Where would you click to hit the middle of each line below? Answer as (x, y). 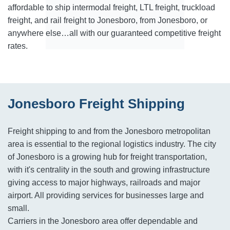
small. (18, 208)
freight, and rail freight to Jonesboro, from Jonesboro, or (108, 20)
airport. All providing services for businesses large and (106, 195)
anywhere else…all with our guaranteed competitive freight (114, 33)
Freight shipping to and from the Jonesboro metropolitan (109, 131)
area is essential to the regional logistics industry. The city (112, 144)
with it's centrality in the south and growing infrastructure (109, 170)
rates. (18, 46)
